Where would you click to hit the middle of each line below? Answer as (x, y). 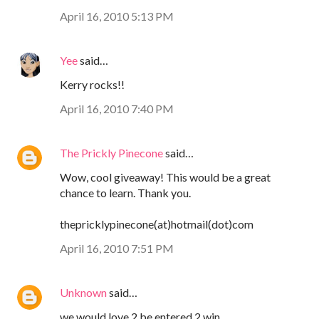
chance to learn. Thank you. (125, 192)
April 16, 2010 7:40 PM (117, 108)
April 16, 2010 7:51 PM (117, 248)
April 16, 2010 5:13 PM (117, 16)
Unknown (83, 292)
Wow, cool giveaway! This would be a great (165, 177)
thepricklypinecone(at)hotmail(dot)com (157, 224)
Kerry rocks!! (92, 84)
